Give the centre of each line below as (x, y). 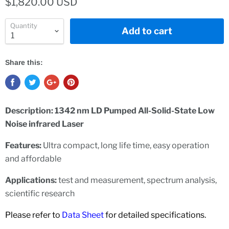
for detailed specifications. (163, 215)
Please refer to (33, 215)
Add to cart (147, 31)
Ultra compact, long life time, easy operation (126, 145)
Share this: (24, 62)
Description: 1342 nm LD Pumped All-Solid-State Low (110, 111)
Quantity (24, 26)
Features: (24, 145)
